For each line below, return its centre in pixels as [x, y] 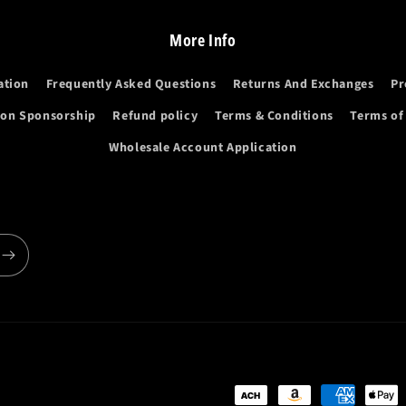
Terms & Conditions [274, 116]
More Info [203, 40]
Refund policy [155, 116]
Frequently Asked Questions [131, 85]
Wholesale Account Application [203, 148]
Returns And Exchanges [303, 85]
